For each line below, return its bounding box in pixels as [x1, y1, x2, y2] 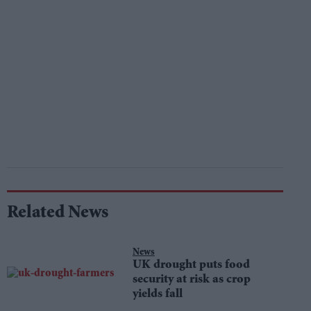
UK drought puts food [132, 259, 250, 271]
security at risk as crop [132, 274, 251, 286]
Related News [6, 205, 108, 223]
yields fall [132, 288, 183, 301]
